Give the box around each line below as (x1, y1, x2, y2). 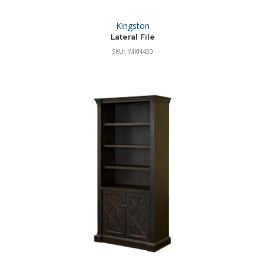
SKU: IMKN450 (112, 47, 153, 56)
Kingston (115, 20, 150, 31)
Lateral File (110, 32, 155, 41)
